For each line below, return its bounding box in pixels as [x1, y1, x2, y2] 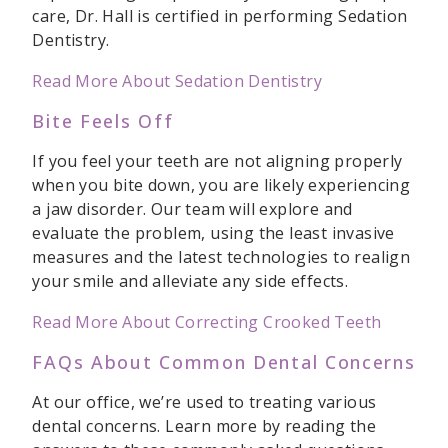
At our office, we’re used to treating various [32, 391, 377, 414]
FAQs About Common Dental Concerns [32, 350, 416, 375]
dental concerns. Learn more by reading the [32, 415, 377, 438]
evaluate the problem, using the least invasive [32, 222, 395, 245]
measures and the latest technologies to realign [32, 246, 411, 269]
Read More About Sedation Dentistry [32, 70, 323, 93]
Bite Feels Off [32, 109, 174, 134]
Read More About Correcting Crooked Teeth [32, 311, 382, 334]
